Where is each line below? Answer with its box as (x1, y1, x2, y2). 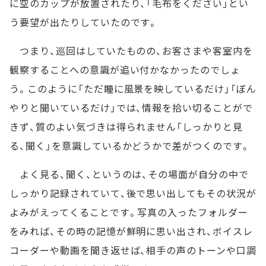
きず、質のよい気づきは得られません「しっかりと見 (9, 119, 243, 134)
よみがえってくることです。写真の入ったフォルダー (9, 205, 249, 220)
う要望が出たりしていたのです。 (9, 15, 159, 30)
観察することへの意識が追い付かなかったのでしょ (9, 62, 241, 77)
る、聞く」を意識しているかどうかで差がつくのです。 (9, 138, 251, 153)
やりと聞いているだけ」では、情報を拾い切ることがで (9, 100, 253, 115)
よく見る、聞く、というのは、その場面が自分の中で (9, 167, 249, 182)
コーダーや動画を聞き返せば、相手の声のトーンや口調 (9, 243, 256, 258)
